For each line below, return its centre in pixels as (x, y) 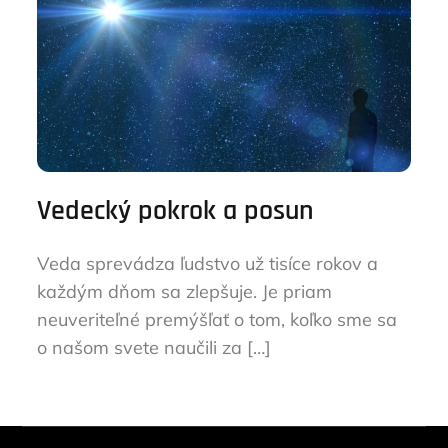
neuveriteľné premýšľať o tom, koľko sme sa (217, 319)
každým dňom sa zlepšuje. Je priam (185, 291)
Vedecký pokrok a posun (175, 211)
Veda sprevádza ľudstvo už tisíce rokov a (208, 263)
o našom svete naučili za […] (154, 347)
